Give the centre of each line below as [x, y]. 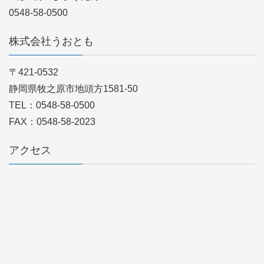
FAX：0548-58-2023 [52, 122]
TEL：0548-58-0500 [52, 105]
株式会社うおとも [51, 42]
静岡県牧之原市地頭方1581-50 [73, 89]
